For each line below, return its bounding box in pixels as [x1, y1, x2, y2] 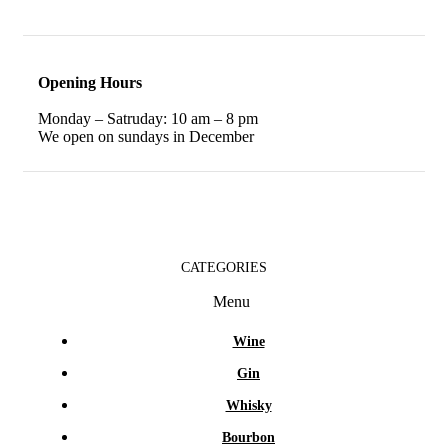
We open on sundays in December [38, 127, 254, 145]
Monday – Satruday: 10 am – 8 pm [38, 109, 258, 127]
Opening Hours [38, 73, 142, 91]
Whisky [225, 397, 272, 413]
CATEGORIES [181, 259, 267, 275]
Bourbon [222, 429, 275, 445]
